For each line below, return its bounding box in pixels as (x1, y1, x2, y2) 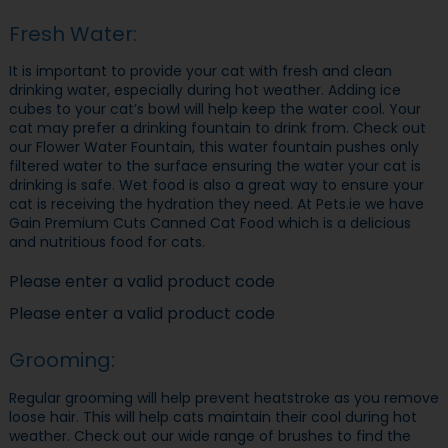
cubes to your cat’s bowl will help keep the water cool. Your (8, 99, 421, 120)
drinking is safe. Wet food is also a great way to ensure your (8, 175, 424, 196)
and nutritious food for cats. (8, 232, 205, 253)
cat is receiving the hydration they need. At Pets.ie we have (8, 194, 424, 215)
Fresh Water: (8, 19, 137, 48)
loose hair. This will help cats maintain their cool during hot (8, 406, 417, 427)
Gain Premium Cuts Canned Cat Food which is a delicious (8, 213, 411, 234)
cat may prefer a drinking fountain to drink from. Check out (8, 118, 426, 139)
